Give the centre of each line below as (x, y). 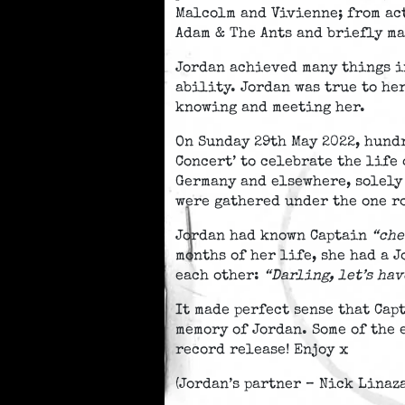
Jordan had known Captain (273, 236)
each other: (220, 276)
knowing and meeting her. (270, 108)
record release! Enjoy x (262, 350)
